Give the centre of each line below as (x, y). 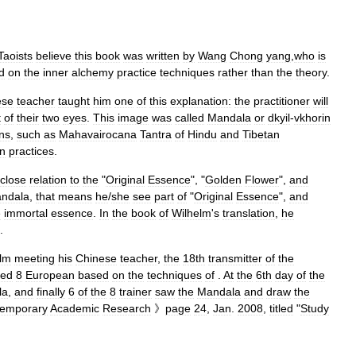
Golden (223, 180)
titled (281, 308)
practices (31, 151)
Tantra (156, 134)
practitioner (282, 101)
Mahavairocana (98, 134)
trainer (135, 292)
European (50, 275)
